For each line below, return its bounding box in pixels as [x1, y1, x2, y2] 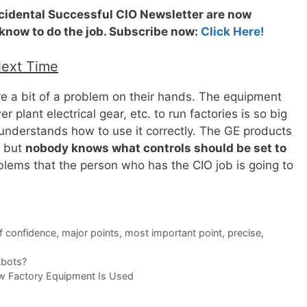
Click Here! [201, 25, 265, 39]
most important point [124, 226, 222, 238]
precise [227, 226, 261, 238]
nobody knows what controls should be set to [25, 140, 286, 155]
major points [61, 226, 119, 238]
